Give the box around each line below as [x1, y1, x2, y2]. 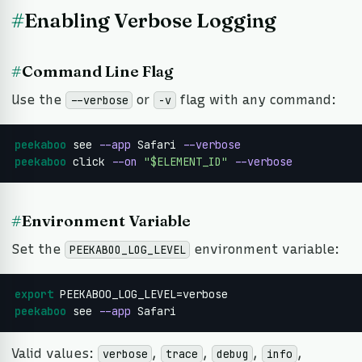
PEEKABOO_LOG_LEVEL [69, 242, 186, 257]
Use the [11, 91, 65, 107]
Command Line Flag [22, 61, 173, 81]
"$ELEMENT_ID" [144, 154, 228, 169]
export [15, 286, 53, 301]
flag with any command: [175, 91, 336, 107]
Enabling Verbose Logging [24, 8, 276, 33]
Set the [11, 241, 65, 257]
